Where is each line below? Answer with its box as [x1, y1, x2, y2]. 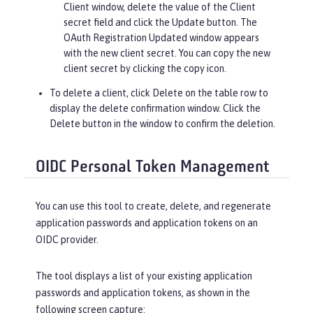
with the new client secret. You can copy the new [64, 47, 270, 59]
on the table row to [183, 87, 268, 99]
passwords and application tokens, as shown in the [36, 287, 250, 299]
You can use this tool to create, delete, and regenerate [36, 201, 271, 212]
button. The [205, 16, 257, 28]
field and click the [92, 16, 172, 28]
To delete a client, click [50, 87, 152, 99]
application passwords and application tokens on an [36, 217, 258, 229]
